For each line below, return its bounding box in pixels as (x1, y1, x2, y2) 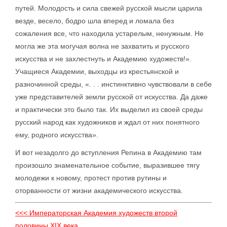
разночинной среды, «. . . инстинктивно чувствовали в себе (15, 80, 212, 88)
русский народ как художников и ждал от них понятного (15, 118, 200, 126)
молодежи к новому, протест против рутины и (15, 174, 167, 182)
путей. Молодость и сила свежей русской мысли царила (15, 4, 202, 12)
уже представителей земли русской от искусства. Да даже (15, 93, 208, 101)
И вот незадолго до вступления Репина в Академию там (15, 148, 202, 157)
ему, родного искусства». (15, 131, 98, 139)
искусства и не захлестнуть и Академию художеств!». (15, 55, 192, 63)
